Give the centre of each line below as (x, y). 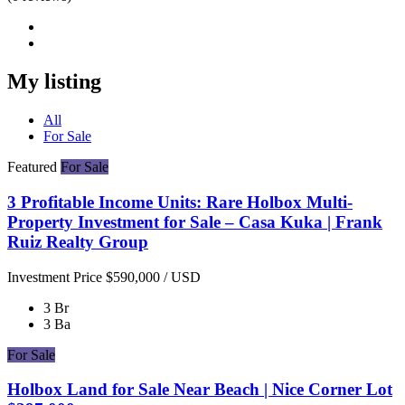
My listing (54, 82)
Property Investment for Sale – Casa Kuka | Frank (195, 221)
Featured (32, 167)
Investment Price (55, 277)
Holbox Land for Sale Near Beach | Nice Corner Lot (200, 390)
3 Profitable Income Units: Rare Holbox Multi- (180, 202)
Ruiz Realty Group (78, 241)
